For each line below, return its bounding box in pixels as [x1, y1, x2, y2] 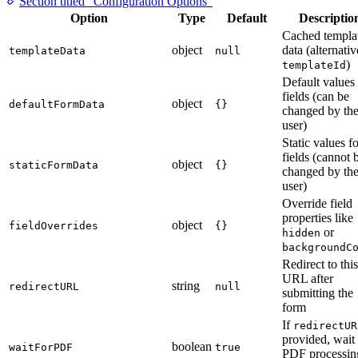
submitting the [282, 286, 353, 300]
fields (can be [282, 89, 349, 104]
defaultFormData [9, 98, 105, 111]
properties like [282, 211, 353, 225]
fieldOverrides [9, 220, 98, 233]
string [172, 279, 200, 293]
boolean [172, 340, 212, 354]
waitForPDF [9, 341, 73, 354]
